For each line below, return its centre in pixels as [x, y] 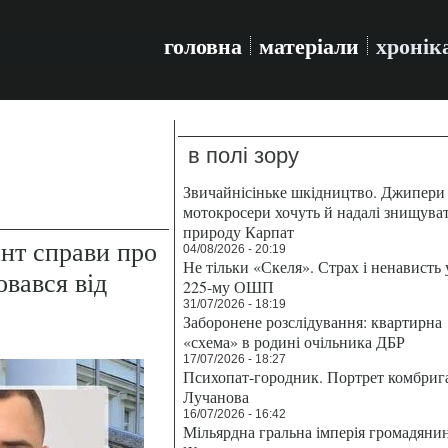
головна [203, 45]
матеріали [309, 45]
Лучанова [216, 396]
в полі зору [243, 155]
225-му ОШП [228, 286]
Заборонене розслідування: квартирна [312, 321]
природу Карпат [238, 231]
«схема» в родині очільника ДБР [294, 341]
